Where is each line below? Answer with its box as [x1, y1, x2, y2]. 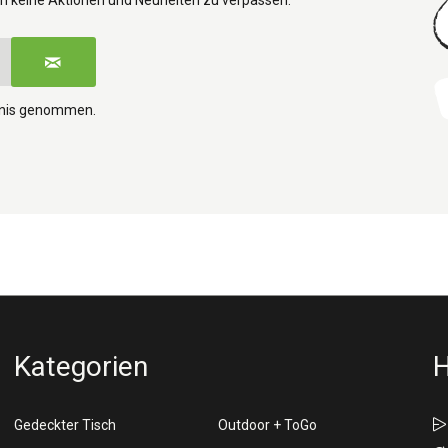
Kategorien [13, 350, 148, 383]
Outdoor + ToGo [218, 417, 318, 433]
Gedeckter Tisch [13, 417, 116, 433]
